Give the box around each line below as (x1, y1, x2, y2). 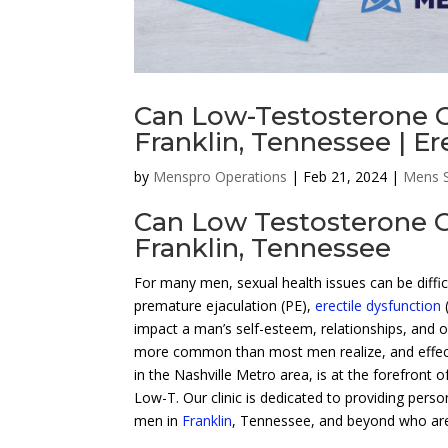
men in (134, 411, 183, 431)
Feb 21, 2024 (303, 167, 388, 187)
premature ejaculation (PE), (134, 296, 316, 316)
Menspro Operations (153, 167, 288, 187)
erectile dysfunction (315, 296, 442, 316)
